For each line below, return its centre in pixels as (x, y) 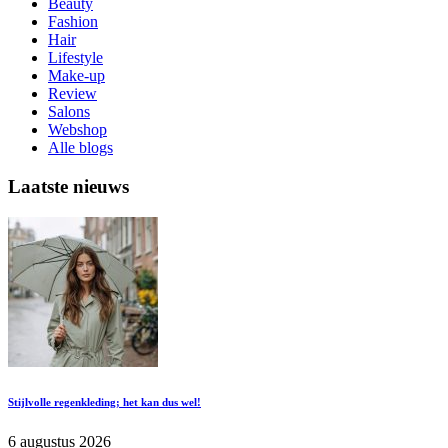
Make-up (76, 76)
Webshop (77, 130)
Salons (69, 112)
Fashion (73, 22)
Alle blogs (80, 148)
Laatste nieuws (68, 187)
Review (72, 94)
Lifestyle (75, 58)
